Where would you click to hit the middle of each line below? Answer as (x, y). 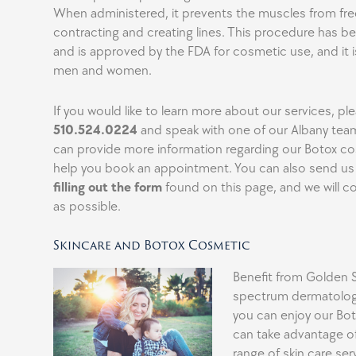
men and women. (103, 71)
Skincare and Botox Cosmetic (152, 246)
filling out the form (108, 188)
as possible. (87, 207)
